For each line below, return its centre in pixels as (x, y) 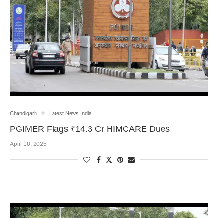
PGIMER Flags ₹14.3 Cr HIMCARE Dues (90, 129)
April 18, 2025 (28, 144)
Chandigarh (23, 113)
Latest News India (70, 113)
